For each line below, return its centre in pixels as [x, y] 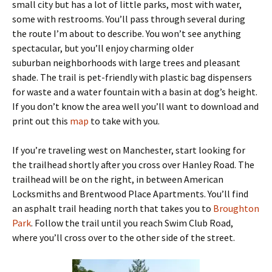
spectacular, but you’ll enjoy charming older [103, 48]
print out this [41, 121]
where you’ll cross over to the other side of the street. [124, 237]
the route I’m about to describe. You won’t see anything [127, 33]
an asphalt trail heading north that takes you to [113, 208]
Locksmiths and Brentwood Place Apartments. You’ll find [130, 193]
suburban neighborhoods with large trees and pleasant [126, 62]
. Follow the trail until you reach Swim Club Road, [132, 223]
